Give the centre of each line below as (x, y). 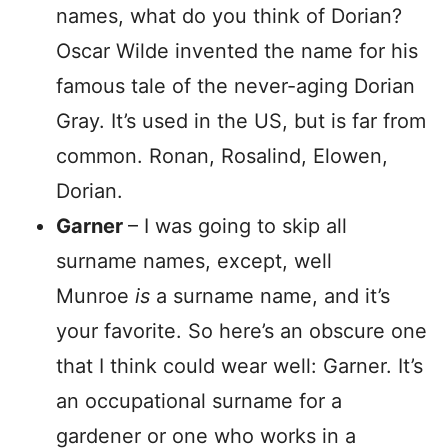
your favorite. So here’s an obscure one (241, 331)
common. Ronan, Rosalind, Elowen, (222, 156)
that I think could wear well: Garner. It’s (239, 366)
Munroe (95, 296)
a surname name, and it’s (273, 296)
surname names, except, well (194, 261)
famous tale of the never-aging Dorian (235, 86)
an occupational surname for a (199, 401)
